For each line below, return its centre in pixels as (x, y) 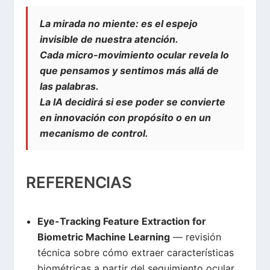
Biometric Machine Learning (103, 237)
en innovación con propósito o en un (126, 117)
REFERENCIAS (79, 183)
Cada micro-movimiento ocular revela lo (135, 55)
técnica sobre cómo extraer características (135, 253)
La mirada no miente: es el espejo (119, 23)
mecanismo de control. (94, 133)
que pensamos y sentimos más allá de (130, 70)
